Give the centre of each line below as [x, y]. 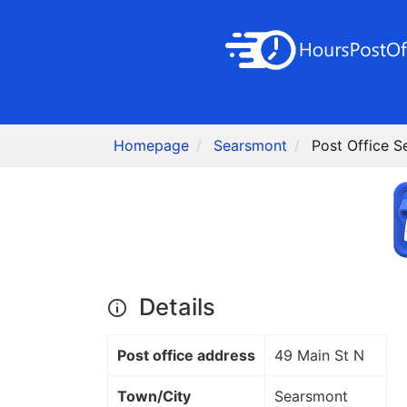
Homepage [152, 146]
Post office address [186, 356]
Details [174, 307]
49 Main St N [319, 356]
